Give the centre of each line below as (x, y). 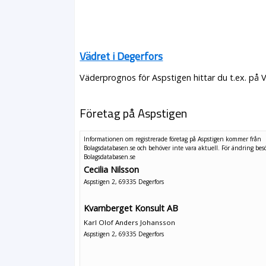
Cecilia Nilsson (112, 170)
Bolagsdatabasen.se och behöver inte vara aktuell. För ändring (170, 148)
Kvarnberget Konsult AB (131, 208)
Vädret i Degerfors (121, 56)
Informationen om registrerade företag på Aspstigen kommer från (173, 139)
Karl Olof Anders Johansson (130, 222)
